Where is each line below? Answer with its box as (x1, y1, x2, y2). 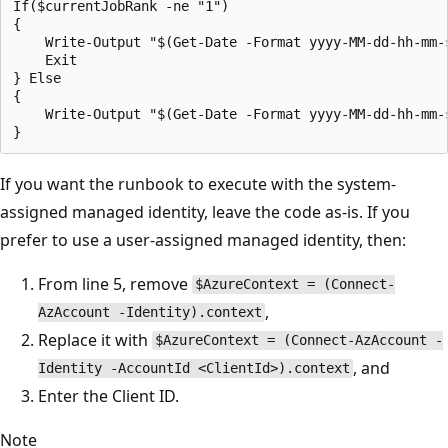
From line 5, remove (38, 272, 192, 295)
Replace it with (38, 328, 152, 351)
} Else (13, 69, 61, 86)
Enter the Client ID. (38, 384, 179, 407)
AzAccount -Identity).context (38, 304, 262, 321)
